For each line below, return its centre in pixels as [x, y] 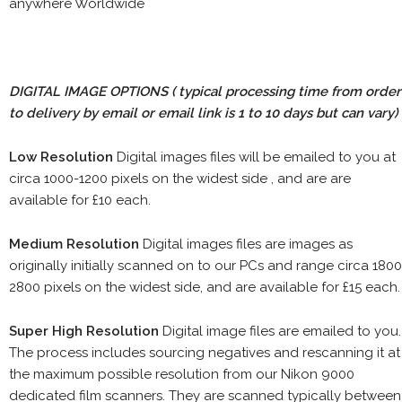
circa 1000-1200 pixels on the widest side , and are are [180, 178]
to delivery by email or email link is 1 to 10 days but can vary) [203, 113]
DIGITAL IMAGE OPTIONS [90, 91]
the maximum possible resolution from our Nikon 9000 [182, 374]
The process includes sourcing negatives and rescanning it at [205, 352]
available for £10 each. [80, 200]
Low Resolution [63, 157]
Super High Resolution [86, 331]
